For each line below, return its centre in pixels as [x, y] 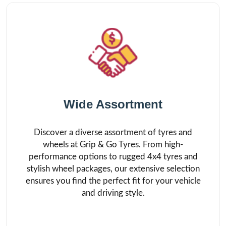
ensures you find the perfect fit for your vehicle [113, 181]
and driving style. [113, 193]
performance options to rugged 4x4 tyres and [113, 157]
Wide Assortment [113, 104]
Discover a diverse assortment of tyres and [113, 132]
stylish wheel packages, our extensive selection [113, 169]
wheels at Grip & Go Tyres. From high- [113, 145]
